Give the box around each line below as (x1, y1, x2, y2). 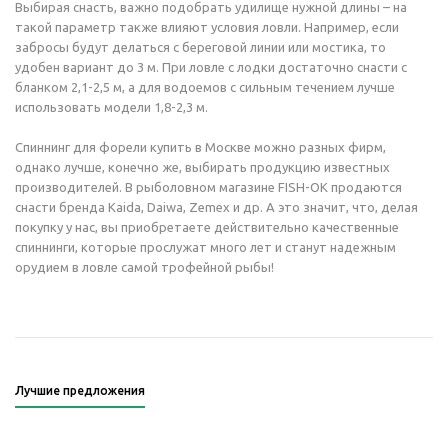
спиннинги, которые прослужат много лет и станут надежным (15, 240, 396, 254)
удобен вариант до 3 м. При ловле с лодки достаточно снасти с (15, 60, 407, 74)
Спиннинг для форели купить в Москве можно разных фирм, (15, 140, 386, 154)
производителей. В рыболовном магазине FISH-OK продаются (15, 180, 402, 194)
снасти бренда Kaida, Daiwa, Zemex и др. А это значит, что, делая (15, 200, 418, 214)
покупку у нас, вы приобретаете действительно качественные (15, 220, 399, 234)
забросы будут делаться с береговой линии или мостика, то (15, 40, 386, 54)
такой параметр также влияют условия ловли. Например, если (15, 20, 399, 34)
